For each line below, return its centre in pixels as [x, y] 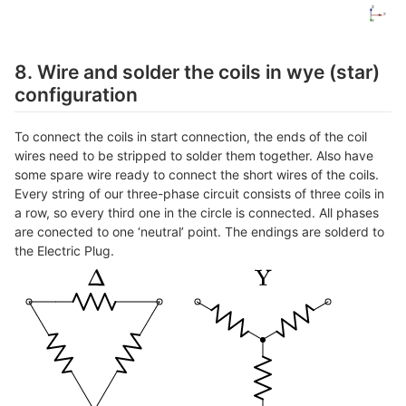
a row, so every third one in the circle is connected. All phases [197, 213]
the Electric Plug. [64, 251]
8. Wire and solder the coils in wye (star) [197, 72]
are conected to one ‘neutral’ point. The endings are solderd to [199, 232]
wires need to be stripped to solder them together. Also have [194, 156]
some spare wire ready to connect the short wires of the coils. [197, 175]
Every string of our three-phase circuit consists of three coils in [199, 194]
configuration [76, 95]
